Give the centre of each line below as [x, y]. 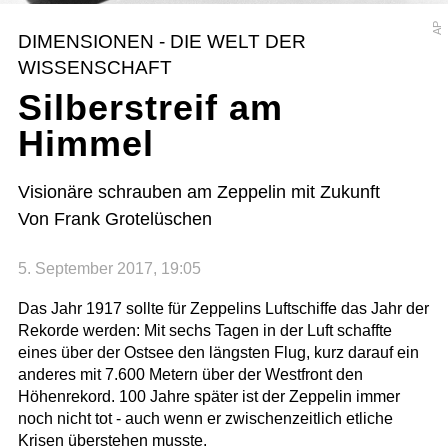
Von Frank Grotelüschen [114, 218]
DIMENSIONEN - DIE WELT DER [162, 41]
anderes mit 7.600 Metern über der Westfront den [190, 375]
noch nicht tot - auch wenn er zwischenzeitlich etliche [205, 419]
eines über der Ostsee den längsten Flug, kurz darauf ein [218, 353]
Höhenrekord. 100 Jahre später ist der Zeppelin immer [208, 397]
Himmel [85, 143]
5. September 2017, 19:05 [109, 269]
